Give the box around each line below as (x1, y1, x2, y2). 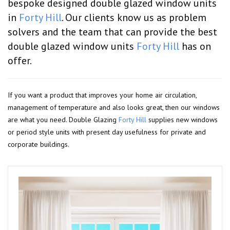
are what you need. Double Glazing (8, 115, 119, 124)
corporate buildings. (8, 140, 69, 149)
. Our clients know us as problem (62, 11, 206, 24)
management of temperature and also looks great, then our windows (8, 103, 220, 112)
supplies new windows (146, 115, 218, 124)
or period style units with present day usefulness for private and (8, 127, 206, 137)
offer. (8, 54, 32, 67)
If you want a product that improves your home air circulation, (8, 90, 197, 100)
